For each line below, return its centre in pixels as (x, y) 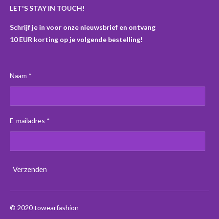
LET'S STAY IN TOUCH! (47, 8)
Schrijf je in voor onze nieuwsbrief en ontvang (83, 27)
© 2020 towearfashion (44, 208)
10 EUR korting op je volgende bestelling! (76, 39)
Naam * (21, 75)
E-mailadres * (30, 120)
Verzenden (30, 169)
